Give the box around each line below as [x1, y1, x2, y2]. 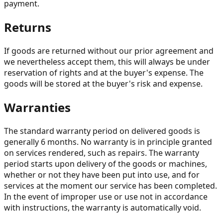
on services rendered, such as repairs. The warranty [4, 147, 199, 158]
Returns [4, 19, 51, 36]
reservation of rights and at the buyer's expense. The [4, 67, 204, 78]
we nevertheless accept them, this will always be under [4, 56, 210, 67]
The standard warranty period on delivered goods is [4, 125, 200, 136]
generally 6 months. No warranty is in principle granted [4, 136, 212, 147]
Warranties [4, 99, 71, 115]
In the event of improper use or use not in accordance [4, 191, 208, 202]
